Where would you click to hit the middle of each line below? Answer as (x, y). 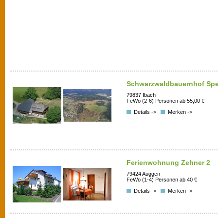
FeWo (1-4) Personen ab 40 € (162, 180)
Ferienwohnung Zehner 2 (168, 163)
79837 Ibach (141, 95)
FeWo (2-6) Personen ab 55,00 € (165, 101)
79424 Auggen (143, 174)
